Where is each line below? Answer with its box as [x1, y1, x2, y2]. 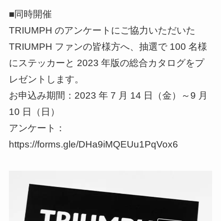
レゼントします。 [8, 74, 84, 84]
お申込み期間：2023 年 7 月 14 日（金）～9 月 [8, 90, 208, 101]
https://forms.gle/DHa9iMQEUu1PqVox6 [8, 139, 178, 149]
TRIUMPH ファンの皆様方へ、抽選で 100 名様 [8, 41, 207, 52]
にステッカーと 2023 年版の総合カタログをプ [8, 57, 204, 68]
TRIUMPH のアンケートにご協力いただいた [8, 25, 195, 36]
